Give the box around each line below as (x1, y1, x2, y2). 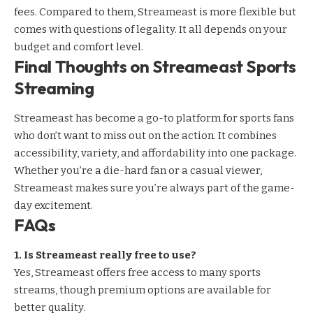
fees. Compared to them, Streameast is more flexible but (14, 5, 296, 18)
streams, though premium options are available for (14, 284, 271, 297)
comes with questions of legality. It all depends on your (14, 22, 287, 36)
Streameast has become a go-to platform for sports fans (14, 112, 294, 125)
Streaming (14, 77, 94, 99)
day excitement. (14, 199, 93, 212)
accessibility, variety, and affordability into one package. (14, 147, 296, 160)
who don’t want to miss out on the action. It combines (14, 129, 277, 143)
